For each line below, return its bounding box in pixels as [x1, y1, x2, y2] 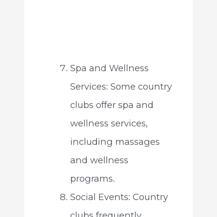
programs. [70, 173, 115, 185]
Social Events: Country [70, 191, 168, 203]
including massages [70, 136, 160, 148]
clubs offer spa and [70, 99, 154, 111]
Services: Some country [70, 81, 172, 93]
